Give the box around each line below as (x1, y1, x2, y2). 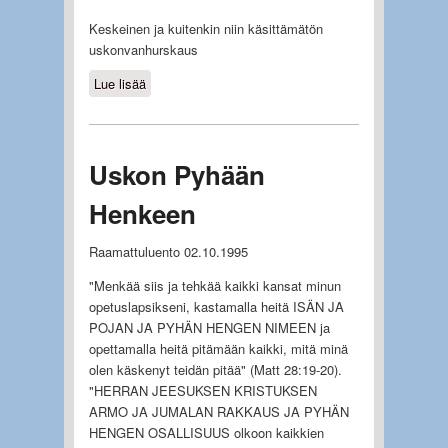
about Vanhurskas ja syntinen (145, 73, 317, 93)
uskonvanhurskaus (88, 39, 198, 59)
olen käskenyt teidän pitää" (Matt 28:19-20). (88, 359, 342, 379)
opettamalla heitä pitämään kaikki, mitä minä (88, 338, 348, 358)
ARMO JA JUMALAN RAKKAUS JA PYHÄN (88, 401, 349, 421)
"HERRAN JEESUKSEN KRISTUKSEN (88, 380, 317, 400)
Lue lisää (93, 73, 146, 93)
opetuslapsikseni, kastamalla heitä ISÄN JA (88, 296, 344, 316)
